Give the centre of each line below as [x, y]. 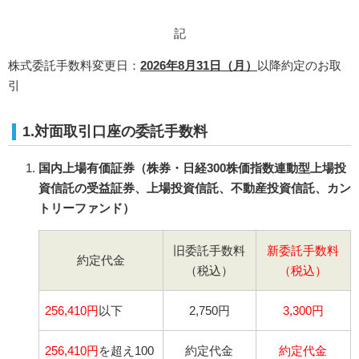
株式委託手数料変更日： [74, 65]
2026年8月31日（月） [199, 65]
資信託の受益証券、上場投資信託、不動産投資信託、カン [194, 188]
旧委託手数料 [209, 250]
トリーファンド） [86, 208]
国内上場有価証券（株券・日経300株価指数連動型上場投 [192, 167]
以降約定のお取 [299, 65]
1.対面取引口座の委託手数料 [115, 132]
